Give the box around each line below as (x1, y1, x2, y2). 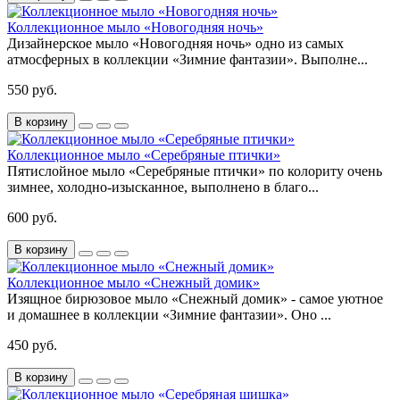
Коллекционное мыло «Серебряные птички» (7, 147, 280, 163)
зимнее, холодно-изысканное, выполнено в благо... (7, 179, 319, 196)
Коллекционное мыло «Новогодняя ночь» (7, 20, 263, 36)
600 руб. (7, 210, 57, 226)
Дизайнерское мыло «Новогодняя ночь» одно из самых (7, 36, 344, 52)
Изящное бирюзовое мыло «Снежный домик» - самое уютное (7, 291, 383, 307)
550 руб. (7, 82, 57, 98)
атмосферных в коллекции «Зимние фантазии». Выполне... (7, 52, 368, 68)
